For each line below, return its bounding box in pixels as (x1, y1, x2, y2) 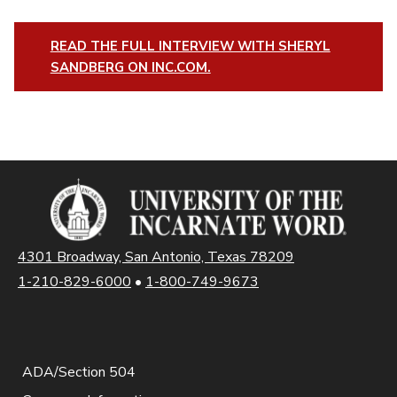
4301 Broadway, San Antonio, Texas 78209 (18, 246, 294, 267)
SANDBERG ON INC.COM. (50, 58, 211, 76)
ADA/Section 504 (22, 362, 136, 382)
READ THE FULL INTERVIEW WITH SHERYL (50, 36, 331, 55)
